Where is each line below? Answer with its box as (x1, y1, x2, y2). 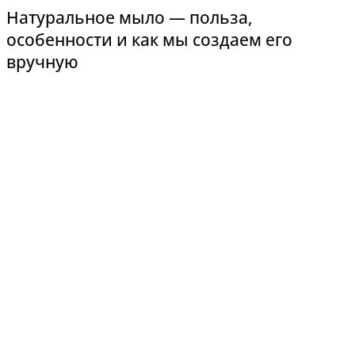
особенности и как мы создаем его (6, 29, 292, 52)
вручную (6, 51, 78, 74)
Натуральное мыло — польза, (6, 6, 253, 29)
